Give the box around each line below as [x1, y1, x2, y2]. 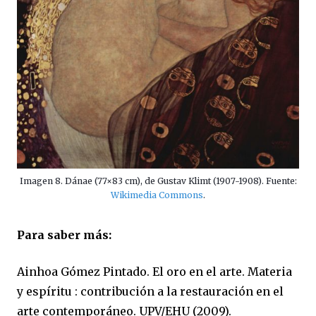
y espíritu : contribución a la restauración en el [17, 284, 284, 298]
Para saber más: [17, 227, 111, 242]
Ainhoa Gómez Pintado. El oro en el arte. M [17, 264, 259, 279]
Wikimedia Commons [111, 189, 203, 200]
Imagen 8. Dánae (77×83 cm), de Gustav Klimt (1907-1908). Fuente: [19, 175, 297, 186]
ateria [259, 264, 292, 279]
